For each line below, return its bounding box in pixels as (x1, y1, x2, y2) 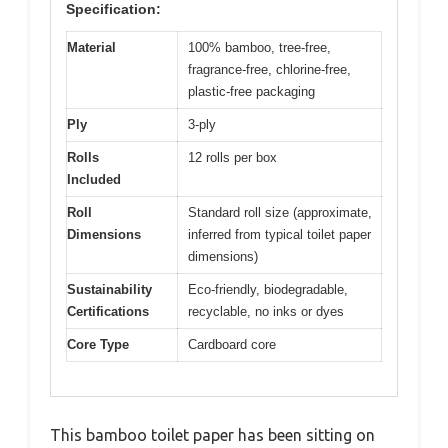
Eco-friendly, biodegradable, (188, 281, 348, 297)
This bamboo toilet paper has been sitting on (50, 426, 375, 445)
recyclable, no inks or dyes (188, 303, 344, 319)
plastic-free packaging (188, 83, 315, 99)
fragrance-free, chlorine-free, (188, 61, 351, 77)
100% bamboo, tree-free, (188, 39, 331, 55)
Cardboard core (188, 336, 276, 352)
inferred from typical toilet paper (188, 226, 371, 242)
